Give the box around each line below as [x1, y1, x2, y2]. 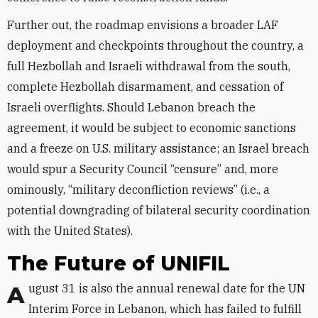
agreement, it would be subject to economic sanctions [7, 121, 296, 135]
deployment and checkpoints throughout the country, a [7, 38, 304, 53]
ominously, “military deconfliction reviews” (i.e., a [7, 182, 270, 197]
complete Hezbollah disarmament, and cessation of [7, 79, 283, 94]
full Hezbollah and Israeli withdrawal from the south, [7, 59, 290, 73]
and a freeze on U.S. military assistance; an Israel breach [7, 141, 309, 155]
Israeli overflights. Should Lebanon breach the [7, 100, 256, 114]
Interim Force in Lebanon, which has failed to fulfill [28, 302, 302, 316]
